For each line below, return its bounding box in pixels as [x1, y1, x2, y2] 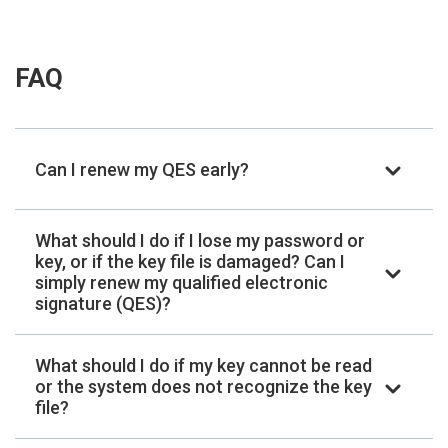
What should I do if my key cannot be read [35, 355, 372, 377]
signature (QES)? [35, 293, 171, 315]
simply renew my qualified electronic [35, 272, 328, 294]
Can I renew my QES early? [35, 158, 249, 180]
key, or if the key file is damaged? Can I [35, 251, 345, 273]
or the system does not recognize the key [35, 376, 372, 398]
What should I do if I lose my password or [35, 230, 365, 252]
